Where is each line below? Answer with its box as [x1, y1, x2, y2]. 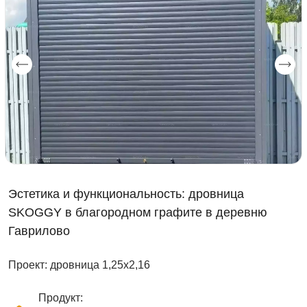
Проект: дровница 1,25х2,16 [8, 258, 150, 271]
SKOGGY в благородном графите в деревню [8, 205, 267, 219]
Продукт [38, 291, 80, 304]
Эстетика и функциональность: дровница [8, 186, 244, 201]
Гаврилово [8, 223, 70, 238]
